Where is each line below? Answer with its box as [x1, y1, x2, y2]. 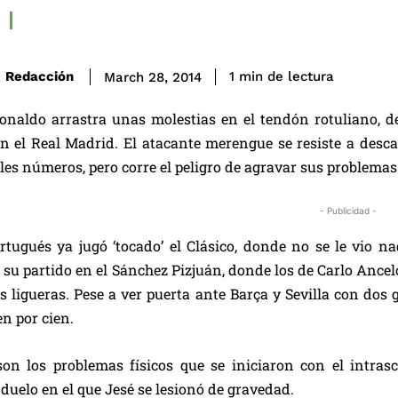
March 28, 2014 [104, 68, 202, 85]
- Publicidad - [320, 204, 377, 216]
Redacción [5, 68, 74, 85]
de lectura [267, 68, 334, 85]
